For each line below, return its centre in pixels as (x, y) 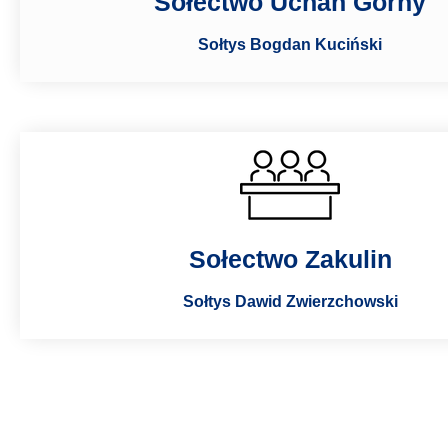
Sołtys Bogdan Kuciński (290, 44)
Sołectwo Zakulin (290, 258)
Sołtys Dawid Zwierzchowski (290, 301)
